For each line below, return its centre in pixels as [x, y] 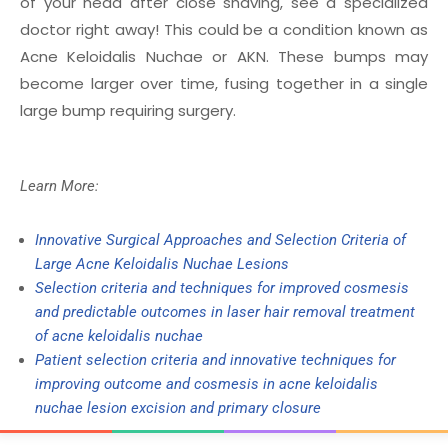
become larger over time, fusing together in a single [224, 84]
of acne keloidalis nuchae [119, 336]
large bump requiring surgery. [128, 111]
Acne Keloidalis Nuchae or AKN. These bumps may [224, 57]
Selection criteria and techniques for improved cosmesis [222, 288]
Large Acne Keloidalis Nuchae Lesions [162, 264]
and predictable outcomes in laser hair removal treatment [225, 312]
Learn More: [59, 186]
